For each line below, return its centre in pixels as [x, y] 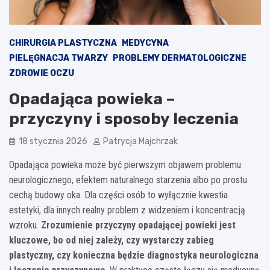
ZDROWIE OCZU [42, 73]
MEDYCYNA [145, 43]
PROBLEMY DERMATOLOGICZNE [180, 58]
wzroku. [25, 225]
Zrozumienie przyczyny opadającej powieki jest [138, 225]
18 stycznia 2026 [53, 141]
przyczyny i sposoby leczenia [124, 119]
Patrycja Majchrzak [140, 141]
